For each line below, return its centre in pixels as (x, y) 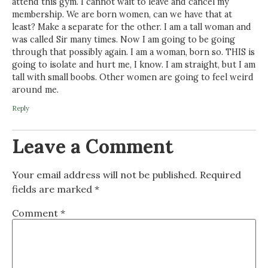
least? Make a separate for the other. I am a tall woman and (132, 27)
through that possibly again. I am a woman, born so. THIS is (133, 52)
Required (220, 174)
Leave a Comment (93, 146)
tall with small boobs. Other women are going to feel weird (133, 77)
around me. (35, 90)
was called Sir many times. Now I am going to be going (124, 40)
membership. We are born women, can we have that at (122, 15)
